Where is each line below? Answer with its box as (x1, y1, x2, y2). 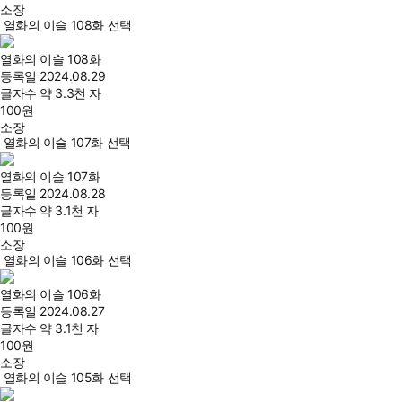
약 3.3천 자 (39, 85, 101, 100)
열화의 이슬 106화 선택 (3, 252, 132, 267)
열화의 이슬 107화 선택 (3, 135, 131, 150)
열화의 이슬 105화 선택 (3, 370, 132, 385)
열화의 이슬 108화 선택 (3, 17, 132, 32)
